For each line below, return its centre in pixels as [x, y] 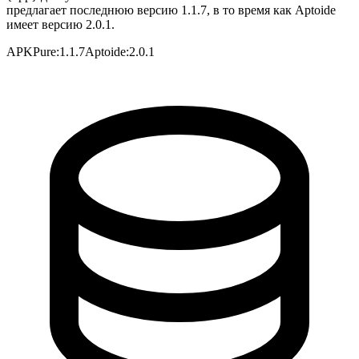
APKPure [31, 52]
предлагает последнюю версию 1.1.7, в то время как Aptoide [171, 10]
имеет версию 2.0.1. [61, 25]
